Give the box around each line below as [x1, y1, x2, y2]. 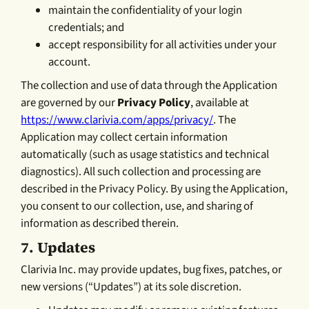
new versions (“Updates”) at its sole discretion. [21, 279, 242, 296]
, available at [190, 94, 250, 111]
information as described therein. [21, 215, 179, 232]
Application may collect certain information [21, 128, 228, 146]
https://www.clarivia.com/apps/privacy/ [21, 111, 214, 128]
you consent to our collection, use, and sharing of [21, 197, 254, 215]
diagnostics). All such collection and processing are [21, 163, 261, 180]
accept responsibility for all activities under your [48, 36, 277, 53]
